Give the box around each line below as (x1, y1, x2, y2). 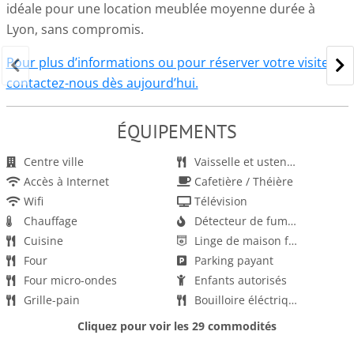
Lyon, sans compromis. (6, 21, 144, 38)
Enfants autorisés (194, 273, 287, 288)
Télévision (194, 194, 247, 209)
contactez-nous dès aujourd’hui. (6, 74, 198, 92)
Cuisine (23, 233, 63, 248)
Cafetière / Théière (194, 174, 293, 189)
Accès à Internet (23, 174, 109, 189)
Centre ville (23, 154, 84, 169)
